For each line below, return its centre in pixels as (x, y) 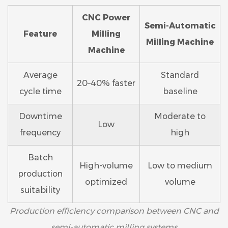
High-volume (106, 165)
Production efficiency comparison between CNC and (114, 211)
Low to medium (180, 165)
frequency (40, 132)
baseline (180, 91)
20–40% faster (106, 83)
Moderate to (180, 116)
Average (40, 75)
